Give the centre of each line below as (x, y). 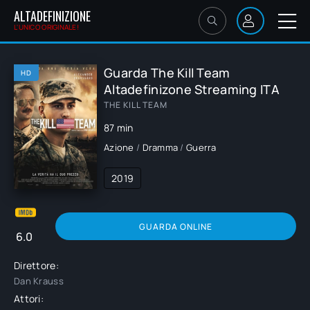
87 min (119, 128)
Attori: (29, 299)
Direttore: (36, 265)
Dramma (160, 147)
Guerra (201, 147)
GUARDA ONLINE (176, 226)
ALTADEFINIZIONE (52, 16)
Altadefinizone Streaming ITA (192, 89)
